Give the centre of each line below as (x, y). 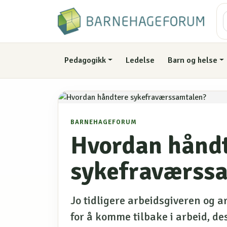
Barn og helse (192, 61)
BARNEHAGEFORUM (104, 122)
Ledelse (140, 61)
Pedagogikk (85, 61)
